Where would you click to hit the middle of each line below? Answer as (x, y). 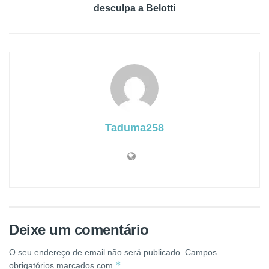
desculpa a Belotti (134, 8)
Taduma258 (134, 128)
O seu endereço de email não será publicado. (96, 252)
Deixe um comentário (79, 229)
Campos (201, 252)
